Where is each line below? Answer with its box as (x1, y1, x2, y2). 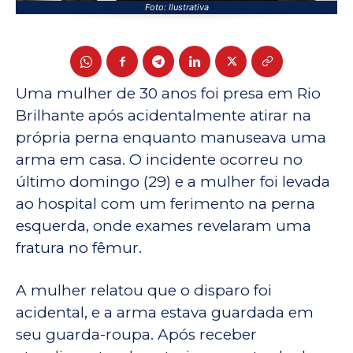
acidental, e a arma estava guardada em (16, 303, 314, 322)
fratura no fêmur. (16, 239, 142, 258)
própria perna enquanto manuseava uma (16, 128, 326, 147)
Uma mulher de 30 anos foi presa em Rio (16, 84, 321, 103)
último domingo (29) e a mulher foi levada (16, 173, 330, 191)
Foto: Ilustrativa (144, 2, 209, 13)
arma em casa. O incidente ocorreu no (16, 150, 303, 169)
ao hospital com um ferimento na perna (16, 195, 315, 214)
